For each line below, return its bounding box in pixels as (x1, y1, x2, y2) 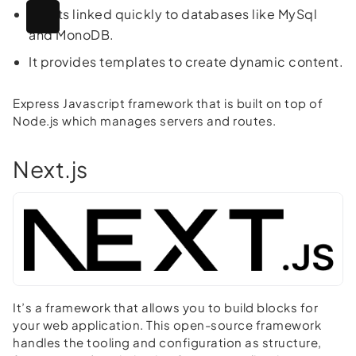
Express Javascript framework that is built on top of (13, 95, 323, 110)
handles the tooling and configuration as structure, (13, 335, 322, 350)
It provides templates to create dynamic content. (29, 52, 343, 70)
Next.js (13, 154, 88, 183)
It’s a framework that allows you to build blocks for (13, 300, 318, 315)
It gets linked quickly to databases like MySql (29, 5, 317, 22)
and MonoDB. (29, 25, 114, 43)
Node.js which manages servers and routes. (13, 112, 277, 128)
